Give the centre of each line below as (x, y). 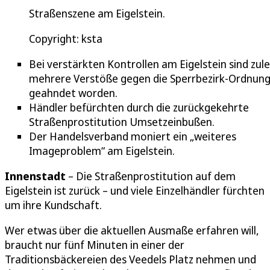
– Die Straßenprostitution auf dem (151, 176)
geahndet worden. (73, 93)
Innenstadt (35, 176)
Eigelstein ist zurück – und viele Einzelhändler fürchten (135, 191)
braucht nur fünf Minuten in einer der (95, 245)
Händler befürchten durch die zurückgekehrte (139, 108)
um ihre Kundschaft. (53, 205)
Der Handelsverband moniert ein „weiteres (133, 137)
